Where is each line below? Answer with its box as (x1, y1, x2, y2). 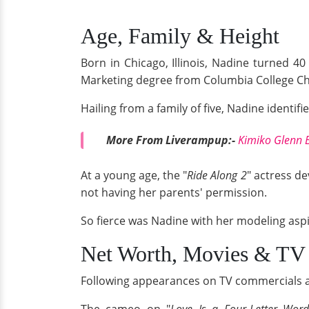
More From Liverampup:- (106, 132, 238, 148)
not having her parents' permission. (81, 184, 267, 200)
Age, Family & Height (81, 23, 279, 49)
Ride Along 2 (187, 167, 247, 183)
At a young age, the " (81, 167, 188, 183)
